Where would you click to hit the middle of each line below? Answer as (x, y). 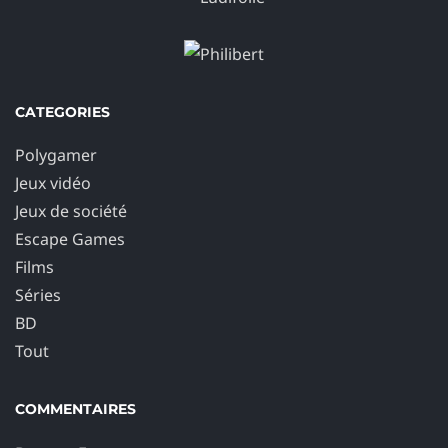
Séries (38, 295)
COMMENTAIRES (75, 409)
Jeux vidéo (53, 183)
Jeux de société (71, 211)
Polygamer (56, 155)
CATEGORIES (62, 112)
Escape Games (70, 239)
